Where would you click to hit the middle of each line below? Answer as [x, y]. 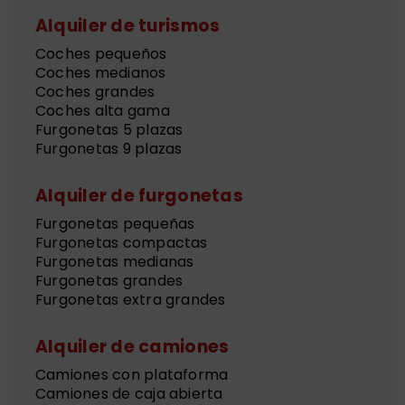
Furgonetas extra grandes [130, 300]
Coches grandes [95, 92]
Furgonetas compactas [121, 243]
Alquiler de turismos [127, 26]
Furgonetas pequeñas [115, 224]
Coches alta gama [102, 111]
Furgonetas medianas [114, 262]
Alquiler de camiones [132, 347]
